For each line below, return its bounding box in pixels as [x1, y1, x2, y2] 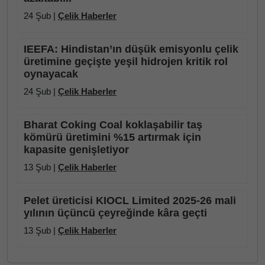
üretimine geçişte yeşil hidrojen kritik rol [24, 56, 228, 67]
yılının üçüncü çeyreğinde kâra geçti [24, 207, 207, 219]
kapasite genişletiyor [24, 144, 129, 156]
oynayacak [24, 68, 78, 80]
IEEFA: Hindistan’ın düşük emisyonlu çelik [24, 43, 238, 55]
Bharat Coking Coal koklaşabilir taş [24, 119, 202, 131]
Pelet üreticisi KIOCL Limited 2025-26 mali [24, 195, 236, 206]
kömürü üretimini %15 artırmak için [24, 131, 201, 143]
